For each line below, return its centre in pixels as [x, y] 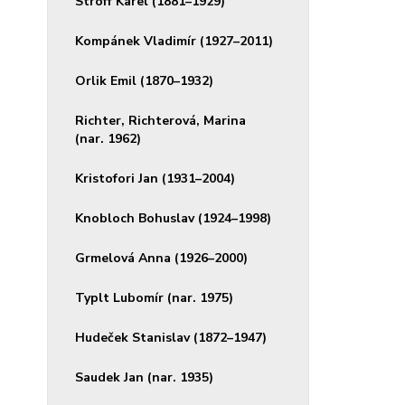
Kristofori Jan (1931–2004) [155, 179]
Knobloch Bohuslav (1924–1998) [173, 218]
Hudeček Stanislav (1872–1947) [171, 338]
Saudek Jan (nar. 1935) [144, 377]
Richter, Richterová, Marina [160, 121]
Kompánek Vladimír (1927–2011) [174, 41]
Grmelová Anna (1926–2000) [161, 258]
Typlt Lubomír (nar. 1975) [154, 298]
